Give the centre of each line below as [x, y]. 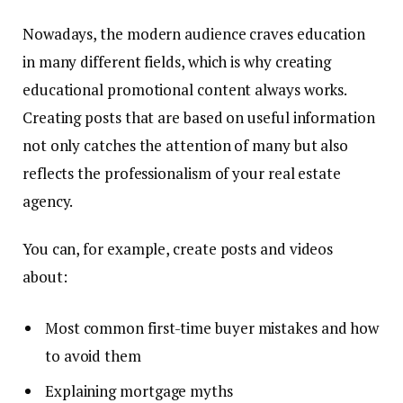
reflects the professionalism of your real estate [182, 173]
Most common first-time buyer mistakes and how [212, 328]
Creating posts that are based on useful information [199, 117]
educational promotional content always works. [185, 89]
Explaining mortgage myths [139, 390]
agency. [48, 201]
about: [47, 276]
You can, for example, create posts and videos [178, 248]
